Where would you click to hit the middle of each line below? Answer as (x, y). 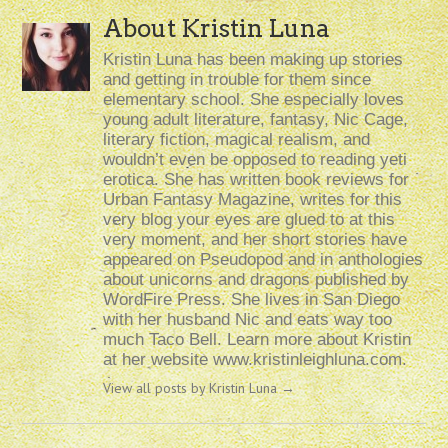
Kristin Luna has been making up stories (253, 60)
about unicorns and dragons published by (256, 280)
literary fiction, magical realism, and (237, 140)
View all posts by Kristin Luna (192, 388)
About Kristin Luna (217, 29)
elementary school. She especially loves (254, 100)
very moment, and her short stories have (255, 240)
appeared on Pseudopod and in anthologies (263, 260)
